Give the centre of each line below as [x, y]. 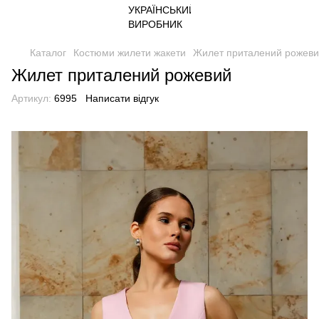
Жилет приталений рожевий [121, 75]
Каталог [48, 53]
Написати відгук [122, 98]
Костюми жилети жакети [130, 53]
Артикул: [31, 98]
